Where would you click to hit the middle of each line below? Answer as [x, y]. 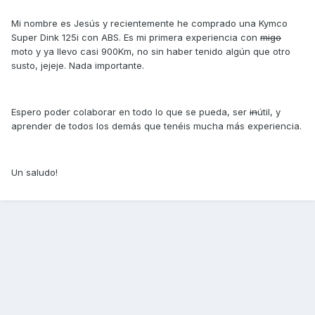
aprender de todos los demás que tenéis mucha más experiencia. [156, 126]
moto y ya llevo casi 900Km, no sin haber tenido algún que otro [151, 52]
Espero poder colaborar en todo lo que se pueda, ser [130, 112]
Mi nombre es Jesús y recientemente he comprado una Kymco [149, 24]
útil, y [269, 112]
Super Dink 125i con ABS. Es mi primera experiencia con [136, 38]
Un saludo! [34, 173]
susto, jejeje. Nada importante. [78, 66]
